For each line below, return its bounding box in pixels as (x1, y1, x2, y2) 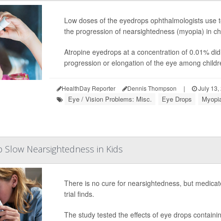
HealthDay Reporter (61, 84, 115, 92)
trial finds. (64, 189, 94, 199)
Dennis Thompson (127, 84, 177, 92)
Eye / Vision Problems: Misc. (68, 94, 152, 104)
